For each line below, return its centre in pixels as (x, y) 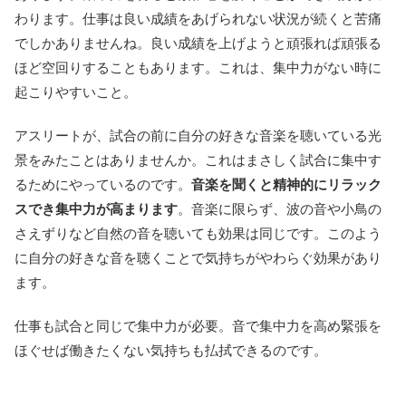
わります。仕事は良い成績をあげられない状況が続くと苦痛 (198, 18)
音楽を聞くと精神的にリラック (286, 184)
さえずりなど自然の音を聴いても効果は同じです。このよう (198, 233)
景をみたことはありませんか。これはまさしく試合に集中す (198, 159)
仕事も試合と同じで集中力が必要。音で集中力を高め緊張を (198, 325)
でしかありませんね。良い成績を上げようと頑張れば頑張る (198, 43)
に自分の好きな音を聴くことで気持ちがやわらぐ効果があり (198, 257)
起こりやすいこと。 (76, 92)
